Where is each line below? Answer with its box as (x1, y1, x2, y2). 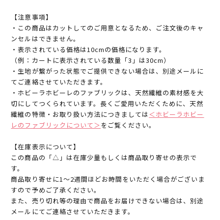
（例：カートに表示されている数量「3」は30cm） (11, 55, 171, 65)
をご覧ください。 (100, 120, 156, 130)
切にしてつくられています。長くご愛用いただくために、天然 (11, 99, 204, 109)
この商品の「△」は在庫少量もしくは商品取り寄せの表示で (11, 153, 197, 163)
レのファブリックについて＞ (11, 120, 101, 130)
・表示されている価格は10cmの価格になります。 (11, 45, 166, 55)
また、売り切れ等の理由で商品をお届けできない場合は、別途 (11, 196, 204, 206)
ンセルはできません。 (11, 34, 80, 44)
